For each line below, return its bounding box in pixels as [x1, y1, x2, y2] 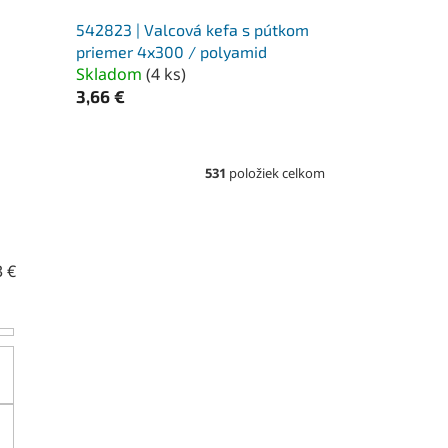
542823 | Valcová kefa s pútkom [75, 19, 309, 39]
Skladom [75, 62, 146, 85]
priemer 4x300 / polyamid [75, 41, 267, 61]
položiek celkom [226, 163, 325, 182]
